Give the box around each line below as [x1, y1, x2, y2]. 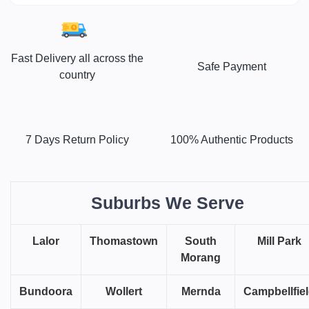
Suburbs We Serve [90, 193, 244, 213]
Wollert [106, 286, 142, 298]
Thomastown [90, 235, 158, 248]
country [59, 69, 95, 81]
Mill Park [257, 235, 301, 248]
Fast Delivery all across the [11, 52, 143, 65]
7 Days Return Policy [26, 134, 129, 146]
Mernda [181, 286, 221, 298]
